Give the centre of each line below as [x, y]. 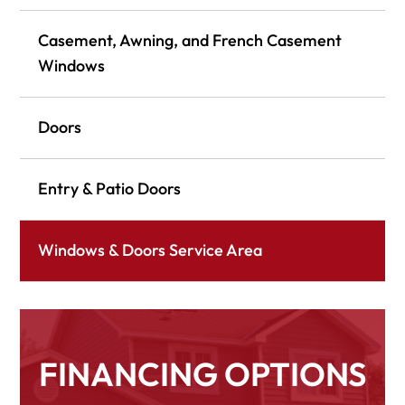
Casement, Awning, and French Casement [190, 41]
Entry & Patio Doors [109, 189]
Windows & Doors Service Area [150, 250]
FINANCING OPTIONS [202, 373]
